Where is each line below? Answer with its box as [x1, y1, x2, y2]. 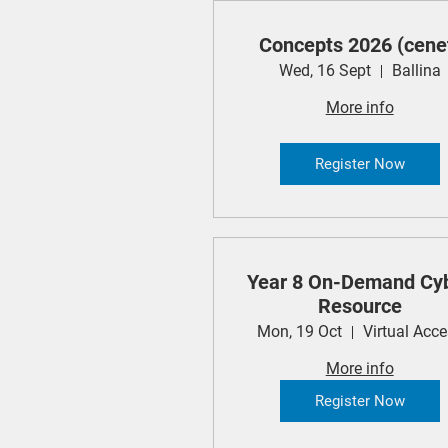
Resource [317, 294, 402, 319]
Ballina [391, 61, 441, 81]
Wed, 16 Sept [278, 61, 371, 81]
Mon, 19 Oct [256, 322, 342, 342]
